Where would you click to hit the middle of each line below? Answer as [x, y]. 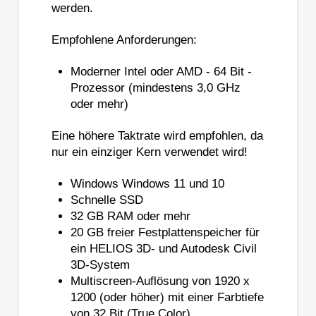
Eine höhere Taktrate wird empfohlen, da [157, 136]
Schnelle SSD [107, 200]
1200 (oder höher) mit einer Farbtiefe [168, 298]
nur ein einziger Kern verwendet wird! [149, 152]
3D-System [101, 265]
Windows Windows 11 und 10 [148, 184]
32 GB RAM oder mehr [131, 217]
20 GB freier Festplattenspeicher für [165, 233]
